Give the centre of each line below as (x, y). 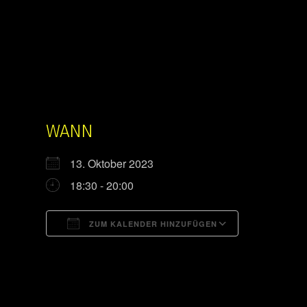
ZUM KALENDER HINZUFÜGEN (152, 224)
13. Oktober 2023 (117, 163)
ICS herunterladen (114, 248)
